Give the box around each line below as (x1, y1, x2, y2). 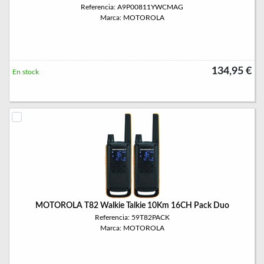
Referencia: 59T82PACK (94, 214, 170, 221)
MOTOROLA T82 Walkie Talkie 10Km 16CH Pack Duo (35, 202, 229, 210)
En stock (12, 68, 39, 75)
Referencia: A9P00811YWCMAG (81, 4, 183, 11)
